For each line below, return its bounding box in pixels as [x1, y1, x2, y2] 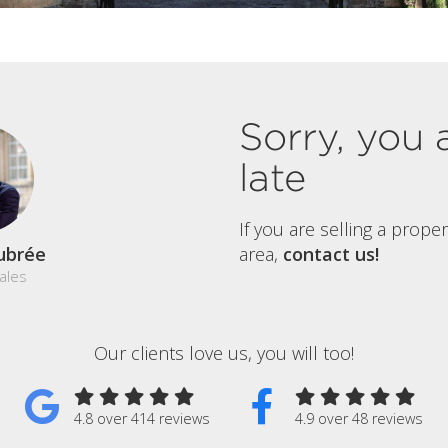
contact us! [283, 241, 379, 266]
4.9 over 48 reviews [294, 408, 423, 428]
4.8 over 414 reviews [73, 408, 210, 428]
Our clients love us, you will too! [94, 340, 354, 365]
